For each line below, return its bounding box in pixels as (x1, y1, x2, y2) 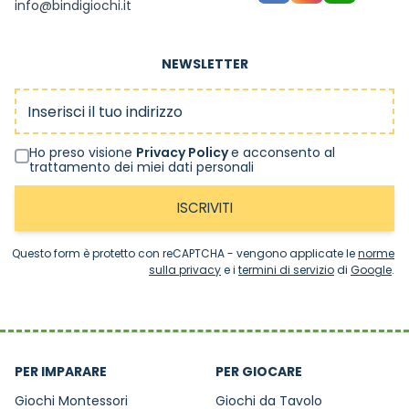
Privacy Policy (136, 143, 231, 163)
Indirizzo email (14, 88, 103, 107)
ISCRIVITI (176, 198, 233, 218)
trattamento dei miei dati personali (29, 158, 254, 177)
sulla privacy (149, 262, 221, 278)
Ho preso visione (29, 143, 136, 163)
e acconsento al (231, 143, 335, 163)
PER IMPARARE (15, 362, 107, 382)
